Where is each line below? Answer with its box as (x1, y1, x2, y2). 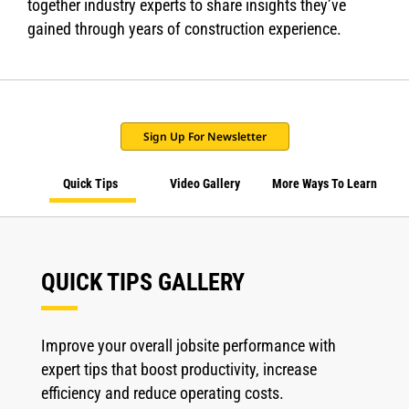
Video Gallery (170, 176, 240, 191)
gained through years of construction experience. (27, 19, 341, 38)
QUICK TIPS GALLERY (41, 268, 245, 296)
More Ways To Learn (272, 176, 377, 191)
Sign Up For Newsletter (142, 129, 267, 144)
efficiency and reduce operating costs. (41, 383, 284, 403)
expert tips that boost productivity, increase (41, 360, 317, 379)
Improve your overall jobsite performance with (41, 336, 336, 355)
